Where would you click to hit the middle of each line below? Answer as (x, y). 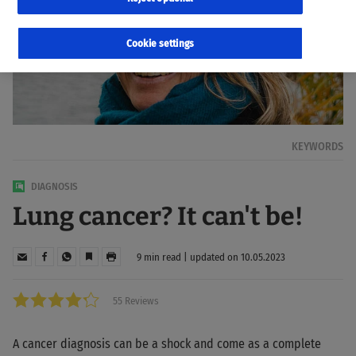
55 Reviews (136, 301)
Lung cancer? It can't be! (158, 217)
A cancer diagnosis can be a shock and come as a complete (167, 344)
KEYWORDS (317, 147)
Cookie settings (160, 43)
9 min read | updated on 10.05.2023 (211, 257)
